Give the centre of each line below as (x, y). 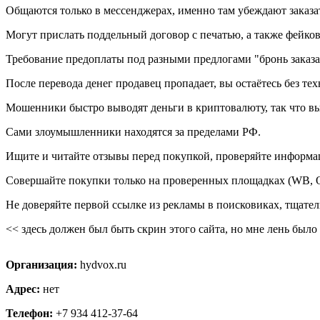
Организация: (43, 264)
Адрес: (24, 289)
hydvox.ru (103, 264)
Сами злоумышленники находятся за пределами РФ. (133, 131)
